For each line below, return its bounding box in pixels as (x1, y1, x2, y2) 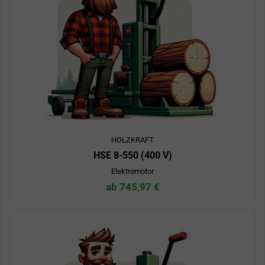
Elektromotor (111, 167, 154, 176)
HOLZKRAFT (111, 135, 154, 145)
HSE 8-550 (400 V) (93, 150, 172, 161)
